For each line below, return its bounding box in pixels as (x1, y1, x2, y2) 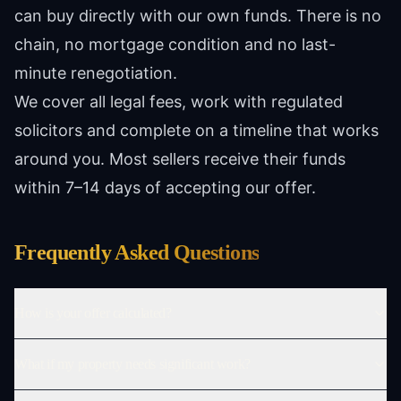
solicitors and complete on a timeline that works (14, 121, 379, 140)
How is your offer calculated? (14, 305, 172, 320)
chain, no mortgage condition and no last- (14, 35, 336, 54)
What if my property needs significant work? (14, 356, 251, 371)
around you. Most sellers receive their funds (14, 149, 346, 168)
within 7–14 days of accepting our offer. (14, 178, 316, 197)
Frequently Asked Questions (14, 241, 260, 264)
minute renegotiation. (14, 64, 177, 82)
